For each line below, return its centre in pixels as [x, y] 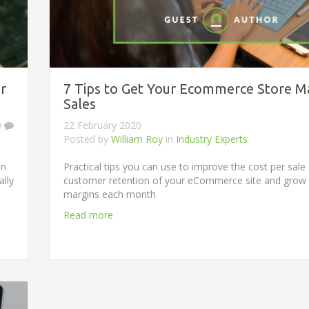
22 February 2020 [102, 125]
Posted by [87, 139]
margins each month [110, 194]
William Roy [137, 139]
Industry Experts [212, 139]
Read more [88, 215]
